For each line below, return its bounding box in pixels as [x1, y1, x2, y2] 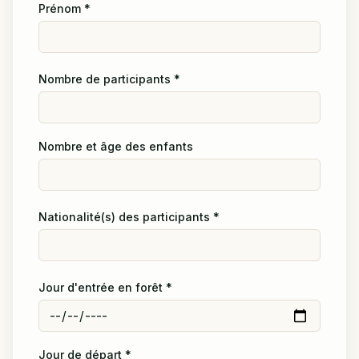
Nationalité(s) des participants [38, 210, 210, 224]
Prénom [38, 2, 81, 16]
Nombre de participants [38, 72, 171, 87]
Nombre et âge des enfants [38, 139, 193, 154]
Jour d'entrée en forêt [38, 280, 163, 295]
